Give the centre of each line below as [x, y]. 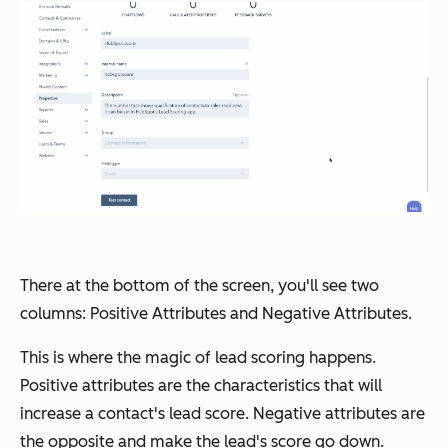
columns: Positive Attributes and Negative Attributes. [216, 313]
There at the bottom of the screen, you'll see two [199, 285]
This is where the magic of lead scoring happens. [198, 357]
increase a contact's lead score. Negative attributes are [222, 413]
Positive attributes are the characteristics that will [201, 385]
